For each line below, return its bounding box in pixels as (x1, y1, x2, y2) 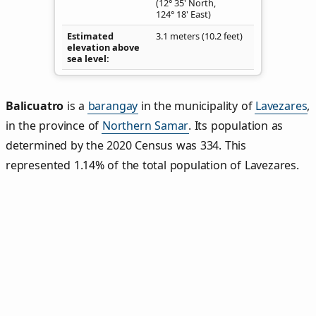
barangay (87, 98, 138, 114)
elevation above (67, 40, 140, 54)
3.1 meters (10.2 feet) (156, 29, 243, 42)
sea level (67, 51, 107, 65)
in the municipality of (138, 98, 255, 114)
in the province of (6, 118, 102, 134)
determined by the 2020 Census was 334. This (6, 138, 247, 154)
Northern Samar (102, 118, 189, 134)
